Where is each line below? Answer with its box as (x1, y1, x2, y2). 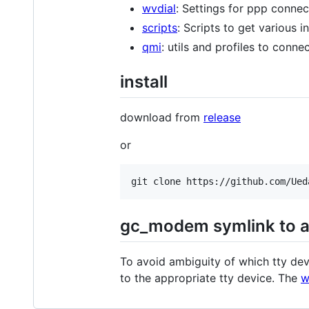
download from (120, 110, 203, 124)
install (120, 71, 168, 92)
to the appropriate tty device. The (120, 270, 301, 285)
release (203, 110, 241, 124)
